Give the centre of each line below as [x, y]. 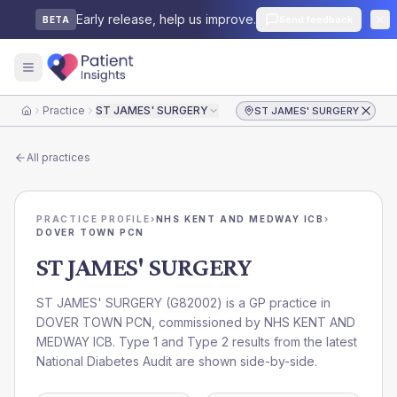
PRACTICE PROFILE [93, 219]
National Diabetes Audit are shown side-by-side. [177, 361]
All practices [58, 157]
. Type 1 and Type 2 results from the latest [235, 342]
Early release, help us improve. [166, 19]
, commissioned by [208, 322]
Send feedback [316, 19]
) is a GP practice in [274, 303]
